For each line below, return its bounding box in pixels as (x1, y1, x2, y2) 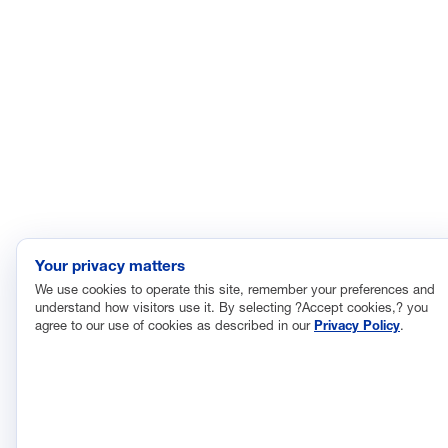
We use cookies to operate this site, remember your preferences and (35, 280, 435, 297)
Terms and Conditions (240, 45, 417, 68)
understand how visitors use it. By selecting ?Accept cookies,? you (35, 298, 428, 315)
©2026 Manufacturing (8, 20, 184, 43)
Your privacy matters (35, 255, 185, 274)
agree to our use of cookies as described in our (35, 316, 314, 333)
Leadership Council (8, 45, 165, 68)
